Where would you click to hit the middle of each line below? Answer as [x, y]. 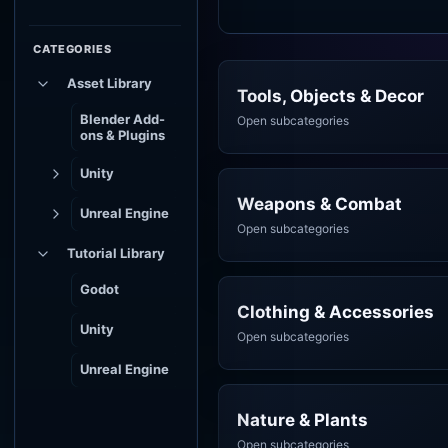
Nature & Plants [302, 420]
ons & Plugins [122, 135]
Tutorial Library [116, 253]
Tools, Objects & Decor [330, 96]
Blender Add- [122, 119]
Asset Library [109, 83]
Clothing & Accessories [335, 312]
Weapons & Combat [319, 204]
